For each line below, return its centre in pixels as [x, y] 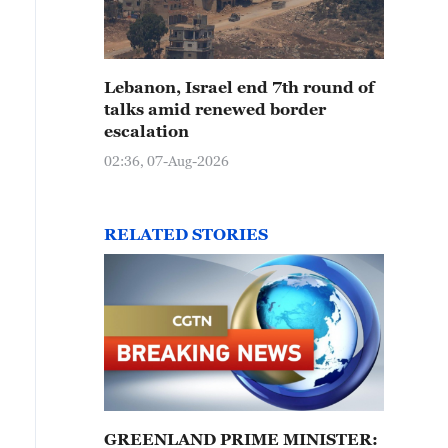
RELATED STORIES [186, 234]
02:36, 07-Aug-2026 [166, 160]
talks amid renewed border [215, 109]
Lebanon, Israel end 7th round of [239, 87]
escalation [146, 131]
